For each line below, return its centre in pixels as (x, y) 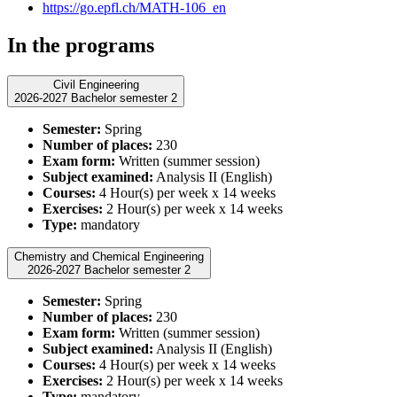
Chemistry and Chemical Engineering (109, 257)
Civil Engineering (96, 85)
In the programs (81, 46)
